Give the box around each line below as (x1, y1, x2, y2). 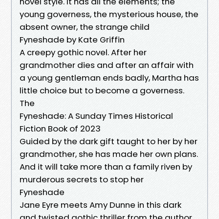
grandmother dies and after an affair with (20, 59, 194, 71)
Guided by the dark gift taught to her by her (20, 135, 197, 147)
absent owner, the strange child (20, 21, 150, 33)
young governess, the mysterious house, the (20, 8, 198, 20)
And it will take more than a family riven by (20, 160, 192, 173)
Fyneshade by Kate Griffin (20, 33, 125, 45)
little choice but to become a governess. (20, 84, 184, 96)
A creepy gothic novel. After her (20, 46, 147, 58)
